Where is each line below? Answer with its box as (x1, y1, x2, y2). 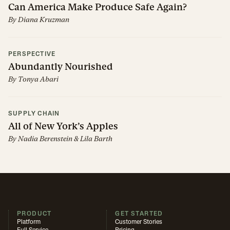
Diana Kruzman (18, 15, 69, 24)
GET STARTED (115, 210, 163, 217)
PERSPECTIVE (8, 51, 56, 58)
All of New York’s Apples (8, 121, 118, 132)
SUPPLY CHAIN (8, 111, 60, 118)
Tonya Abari (18, 75, 59, 84)
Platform (17, 219, 41, 225)
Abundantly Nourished (8, 61, 113, 72)
